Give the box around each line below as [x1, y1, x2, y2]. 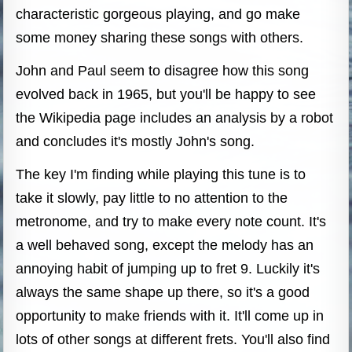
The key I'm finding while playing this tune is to [16, 166, 306, 182]
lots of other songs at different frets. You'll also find [16, 331, 331, 347]
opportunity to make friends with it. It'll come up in [16, 307, 324, 324]
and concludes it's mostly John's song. [16, 133, 255, 149]
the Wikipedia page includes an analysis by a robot [16, 109, 334, 126]
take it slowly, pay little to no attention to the [16, 189, 288, 206]
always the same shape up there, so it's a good [16, 284, 310, 300]
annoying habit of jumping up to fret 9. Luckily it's [16, 260, 321, 277]
